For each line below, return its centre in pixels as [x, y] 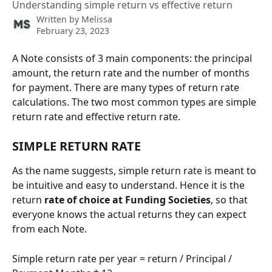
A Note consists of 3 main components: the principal [133, 58]
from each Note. [49, 229]
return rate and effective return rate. [96, 117]
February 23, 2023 [73, 31]
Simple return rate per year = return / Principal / [123, 258]
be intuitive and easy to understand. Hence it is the [130, 185]
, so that [230, 200]
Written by [59, 19]
